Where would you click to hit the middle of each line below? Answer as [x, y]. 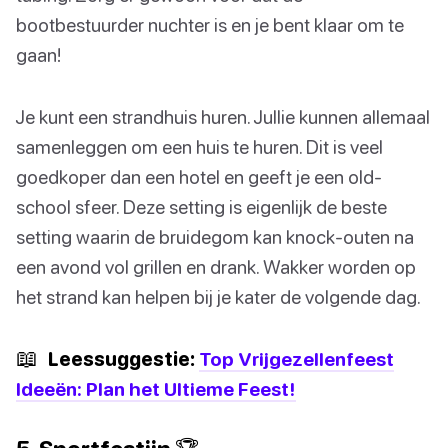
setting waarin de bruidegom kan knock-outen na [215, 237]
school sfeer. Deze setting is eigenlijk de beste [201, 207]
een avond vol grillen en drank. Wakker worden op [216, 267]
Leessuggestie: [121, 359]
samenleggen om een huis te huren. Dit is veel [199, 147]
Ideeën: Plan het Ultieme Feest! [156, 389]
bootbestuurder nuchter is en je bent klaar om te [210, 25]
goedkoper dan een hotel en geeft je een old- [199, 177]
